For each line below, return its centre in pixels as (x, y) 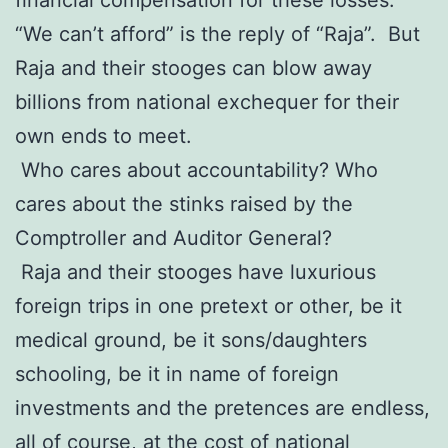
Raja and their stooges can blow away (193, 67)
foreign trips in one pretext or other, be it (208, 305)
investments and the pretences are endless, (222, 407)
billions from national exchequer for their (207, 101)
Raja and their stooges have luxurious (195, 271)
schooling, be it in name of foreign (177, 373)
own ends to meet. (103, 135)
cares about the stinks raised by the (184, 203)
